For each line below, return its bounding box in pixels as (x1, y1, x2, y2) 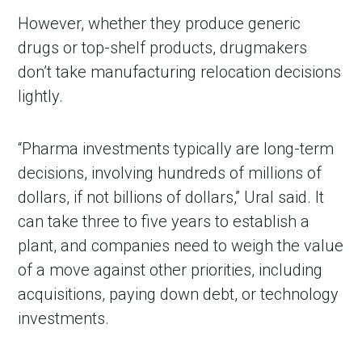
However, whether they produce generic (18, 14, 301, 34)
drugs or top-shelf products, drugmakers (18, 38, 308, 58)
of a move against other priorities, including (18, 260, 323, 280)
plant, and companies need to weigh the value (18, 236, 344, 256)
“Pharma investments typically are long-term (18, 139, 335, 159)
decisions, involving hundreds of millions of (18, 163, 322, 183)
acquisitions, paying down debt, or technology (18, 284, 339, 305)
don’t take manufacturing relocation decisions (18, 62, 342, 82)
